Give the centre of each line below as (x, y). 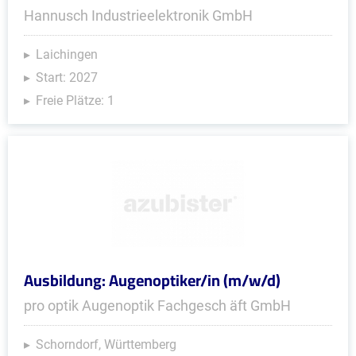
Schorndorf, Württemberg (106, 344)
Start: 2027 (67, 77)
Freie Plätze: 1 (75, 101)
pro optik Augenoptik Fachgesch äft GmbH (157, 306)
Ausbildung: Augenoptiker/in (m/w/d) (152, 280)
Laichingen (67, 54)
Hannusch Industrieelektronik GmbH (138, 15)
